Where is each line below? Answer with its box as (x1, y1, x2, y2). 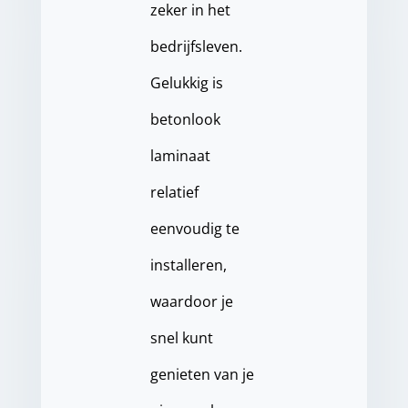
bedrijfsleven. (149, 36, 242, 56)
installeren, (149, 255, 227, 275)
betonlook (149, 109, 220, 129)
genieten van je (149, 364, 254, 384)
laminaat (149, 146, 210, 166)
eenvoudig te (149, 219, 240, 239)
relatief (149, 182, 199, 202)
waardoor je (149, 291, 233, 311)
